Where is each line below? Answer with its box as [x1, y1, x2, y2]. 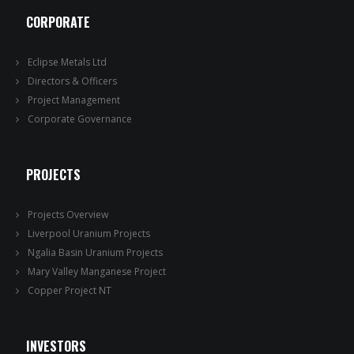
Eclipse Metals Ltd [28, 55, 107, 69]
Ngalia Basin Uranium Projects [28, 246, 163, 259]
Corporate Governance [28, 112, 132, 126]
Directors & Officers [28, 74, 117, 88]
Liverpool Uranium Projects [28, 227, 150, 240]
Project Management [28, 93, 120, 107]
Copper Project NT [28, 284, 111, 297]
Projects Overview [28, 208, 108, 221]
